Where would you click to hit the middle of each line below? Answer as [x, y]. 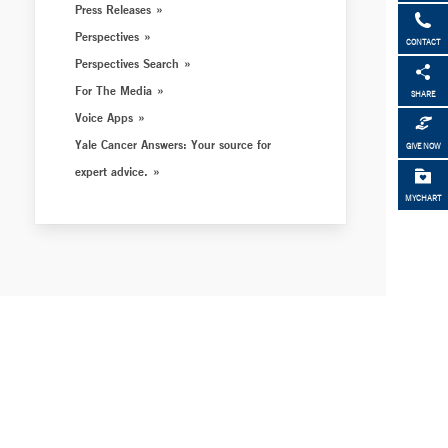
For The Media [114, 90]
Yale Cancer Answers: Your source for [173, 144]
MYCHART [423, 198]
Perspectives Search [127, 63]
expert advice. [112, 171]
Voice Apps [104, 117]
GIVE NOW [423, 146]
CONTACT [423, 42]
